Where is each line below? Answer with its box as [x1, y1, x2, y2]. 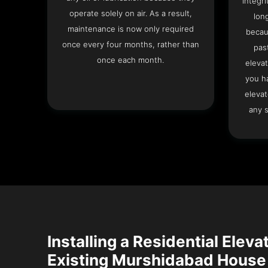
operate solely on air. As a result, [69, 8, 192, 19]
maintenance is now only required [67, 24, 194, 34]
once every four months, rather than [62, 39, 199, 50]
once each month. [97, 55, 165, 65]
